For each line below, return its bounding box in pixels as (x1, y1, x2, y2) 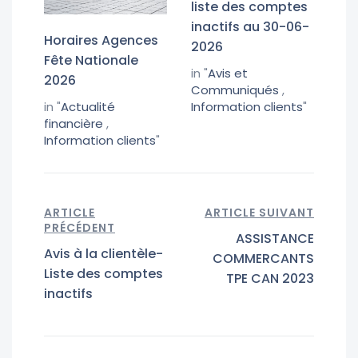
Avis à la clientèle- (44, 244, 163, 263)
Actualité (61, 97, 115, 115)
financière (44, 114, 103, 132)
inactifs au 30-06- (191, 18, 309, 37)
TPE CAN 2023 (226, 268, 314, 288)
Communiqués (191, 82, 279, 99)
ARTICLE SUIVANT (205, 204, 314, 221)
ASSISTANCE (236, 229, 314, 248)
